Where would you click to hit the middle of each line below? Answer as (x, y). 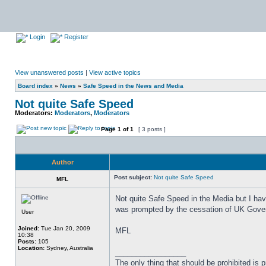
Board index (35, 86)
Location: (31, 248)
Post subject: (133, 177)
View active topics (115, 72)
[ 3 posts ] (152, 129)
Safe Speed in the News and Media (133, 86)
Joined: (28, 228)
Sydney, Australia (69, 248)
